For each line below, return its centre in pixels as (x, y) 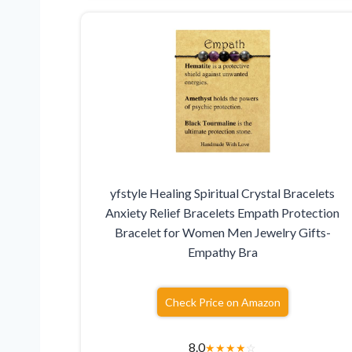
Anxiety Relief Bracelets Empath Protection (223, 213)
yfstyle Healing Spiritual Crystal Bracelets (223, 193)
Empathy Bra (222, 252)
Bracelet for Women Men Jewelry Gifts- (222, 233)
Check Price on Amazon (222, 302)
